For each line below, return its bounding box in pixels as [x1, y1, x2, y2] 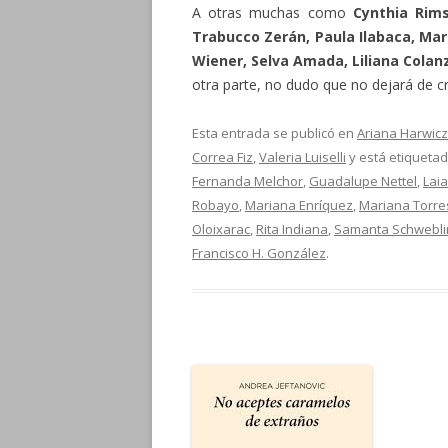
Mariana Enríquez [245, 196, 353, 214]
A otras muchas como [192, 3, 353, 22]
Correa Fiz [192, 148, 253, 166]
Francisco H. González [192, 244, 326, 262]
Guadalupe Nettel [309, 172, 417, 190]
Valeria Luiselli [259, 148, 346, 166]
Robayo [192, 196, 239, 214]
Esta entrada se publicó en [192, 124, 357, 142]
